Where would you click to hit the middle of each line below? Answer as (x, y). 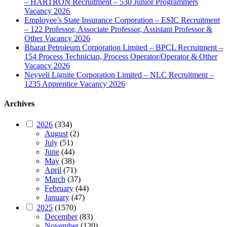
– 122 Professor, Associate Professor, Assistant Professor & (118, 29)
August (56, 134)
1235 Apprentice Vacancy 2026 (75, 84)
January (57, 198)
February (59, 188)
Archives (19, 104)
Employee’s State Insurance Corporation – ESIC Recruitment (122, 20)
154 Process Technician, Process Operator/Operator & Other (121, 56)
